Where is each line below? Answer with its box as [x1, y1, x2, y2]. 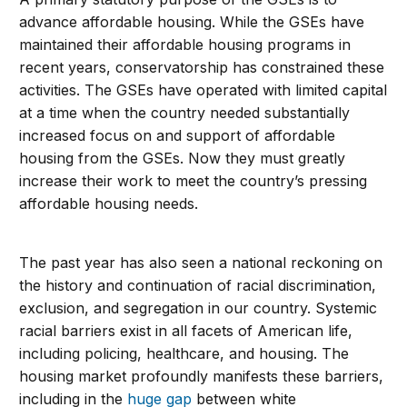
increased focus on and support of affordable [19, 126, 336, 145]
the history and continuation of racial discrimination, [19, 276, 377, 295]
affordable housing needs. [19, 194, 199, 213]
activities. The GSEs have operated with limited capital [19, 81, 388, 100]
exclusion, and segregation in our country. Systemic [19, 299, 378, 318]
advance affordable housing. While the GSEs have [19, 13, 365, 32]
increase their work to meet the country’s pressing [19, 172, 368, 191]
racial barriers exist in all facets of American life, [19, 322, 353, 341]
